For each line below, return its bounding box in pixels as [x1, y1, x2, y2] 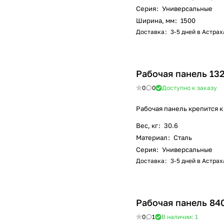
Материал [136, 133, 167, 142]
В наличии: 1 [161, 213, 198, 221]
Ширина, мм [136, 16, 174, 25]
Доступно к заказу [162, 84, 217, 92]
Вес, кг [136, 121, 158, 130]
